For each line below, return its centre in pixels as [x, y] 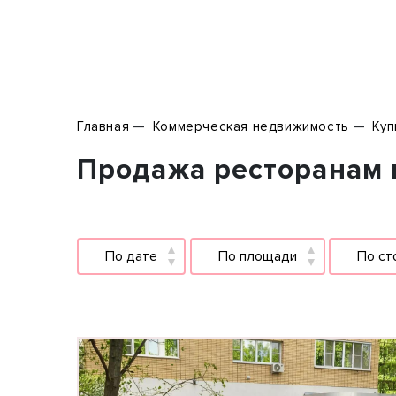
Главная [103, 126]
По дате [131, 256]
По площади [257, 256]
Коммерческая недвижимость [251, 126]
